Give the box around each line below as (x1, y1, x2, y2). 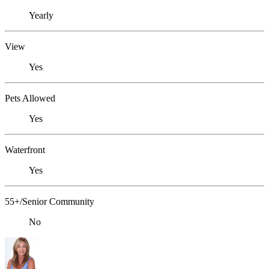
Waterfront (5, 145, 45, 156)
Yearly (29, 10, 53, 21)
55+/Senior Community (5, 196, 94, 207)
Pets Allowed (5, 93, 55, 104)
